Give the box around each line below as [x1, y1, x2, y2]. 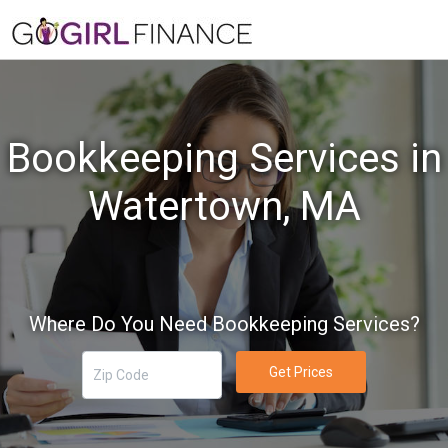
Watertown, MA [87, 183, 361, 230]
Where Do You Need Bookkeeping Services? [28, 312, 420, 336]
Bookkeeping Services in [6, 135, 442, 182]
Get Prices [268, 363, 333, 380]
